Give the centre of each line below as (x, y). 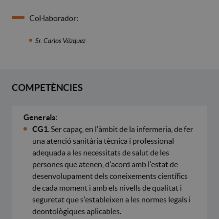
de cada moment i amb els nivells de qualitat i (107, 187)
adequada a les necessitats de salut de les (101, 152)
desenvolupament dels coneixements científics (110, 176)
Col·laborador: (54, 18)
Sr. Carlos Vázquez (60, 40)
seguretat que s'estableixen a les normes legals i (111, 199)
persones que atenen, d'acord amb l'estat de (105, 164)
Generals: (40, 117)
